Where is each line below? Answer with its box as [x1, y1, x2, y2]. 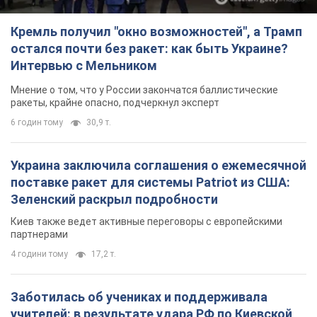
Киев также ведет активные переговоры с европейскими [11, 216, 282, 228]
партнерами [11, 229, 68, 241]
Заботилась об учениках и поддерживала [11, 289, 267, 305]
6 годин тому [11, 117, 63, 128]
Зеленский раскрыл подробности [11, 192, 218, 207]
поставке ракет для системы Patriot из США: [11, 175, 290, 190]
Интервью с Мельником [11, 58, 157, 74]
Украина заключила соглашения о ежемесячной [11, 158, 306, 173]
